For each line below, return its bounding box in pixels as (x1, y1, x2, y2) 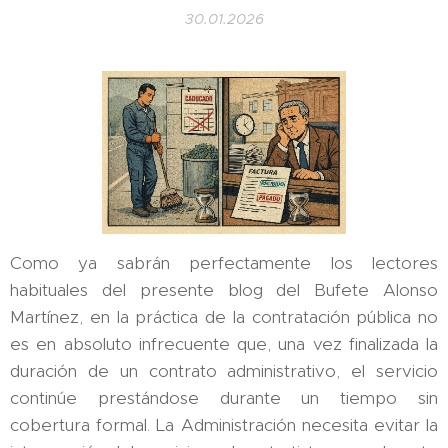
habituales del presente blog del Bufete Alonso (10, 278, 438, 301)
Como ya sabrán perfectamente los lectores (10, 251, 438, 274)
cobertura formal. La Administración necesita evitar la (10, 413, 438, 436)
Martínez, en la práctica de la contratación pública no (10, 305, 438, 328)
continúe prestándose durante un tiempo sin (10, 386, 438, 409)
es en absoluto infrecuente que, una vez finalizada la (10, 332, 438, 355)
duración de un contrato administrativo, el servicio (10, 359, 438, 382)
